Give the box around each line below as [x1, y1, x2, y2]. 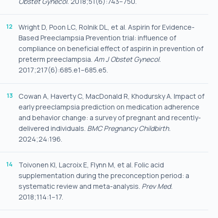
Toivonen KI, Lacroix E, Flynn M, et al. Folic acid [18, 160, 164, 170]
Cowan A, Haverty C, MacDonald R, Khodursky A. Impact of [18, 91, 204, 101]
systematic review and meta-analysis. [18, 182, 142, 191]
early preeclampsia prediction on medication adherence [18, 102, 200, 111]
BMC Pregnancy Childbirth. [87, 123, 171, 133]
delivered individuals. [18, 123, 87, 133]
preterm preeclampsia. [18, 54, 94, 64]
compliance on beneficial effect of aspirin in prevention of [18, 44, 203, 54]
